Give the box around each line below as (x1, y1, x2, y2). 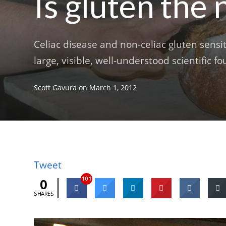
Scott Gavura (34, 83, 77, 93)
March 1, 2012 (89, 83, 137, 93)
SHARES (34, 190, 54, 198)
